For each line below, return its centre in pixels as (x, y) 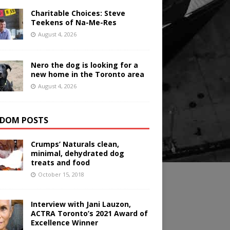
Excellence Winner (64, 223)
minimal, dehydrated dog (77, 154)
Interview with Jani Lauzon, (81, 204)
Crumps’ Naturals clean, (75, 144)
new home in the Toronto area (87, 74)
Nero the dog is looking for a (84, 65)
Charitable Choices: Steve (78, 13)
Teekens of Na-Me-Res (73, 23)
